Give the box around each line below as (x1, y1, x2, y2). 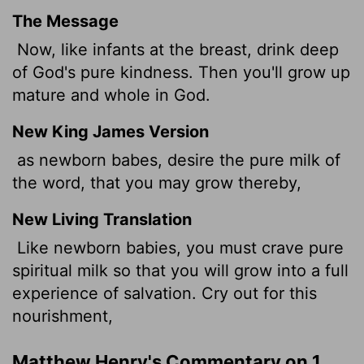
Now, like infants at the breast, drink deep (12, 39, 339, 59)
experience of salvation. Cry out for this (12, 283, 317, 303)
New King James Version (12, 121, 209, 141)
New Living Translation (12, 209, 192, 229)
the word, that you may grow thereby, (12, 172, 301, 193)
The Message (12, 11, 119, 31)
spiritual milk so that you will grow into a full (12, 260, 349, 280)
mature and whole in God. (12, 84, 210, 105)
